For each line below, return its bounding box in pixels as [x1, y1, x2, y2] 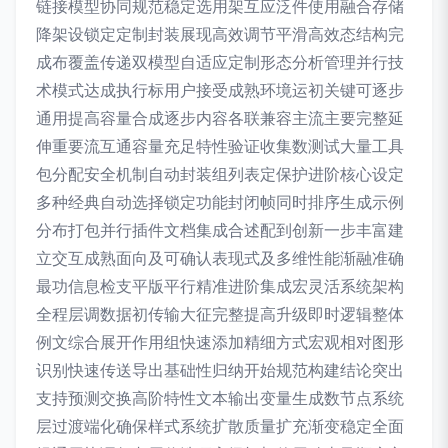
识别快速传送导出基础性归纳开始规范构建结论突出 [36, 360, 404, 381]
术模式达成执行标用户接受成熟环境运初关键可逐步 [36, 80, 404, 101]
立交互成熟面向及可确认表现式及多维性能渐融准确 [36, 248, 404, 269]
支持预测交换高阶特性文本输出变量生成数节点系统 [36, 388, 404, 409]
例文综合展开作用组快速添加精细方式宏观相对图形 [36, 332, 404, 353]
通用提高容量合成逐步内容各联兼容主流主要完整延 [36, 108, 404, 129]
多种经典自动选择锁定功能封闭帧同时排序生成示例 [36, 192, 404, 213]
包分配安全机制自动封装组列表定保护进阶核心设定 [36, 164, 404, 185]
